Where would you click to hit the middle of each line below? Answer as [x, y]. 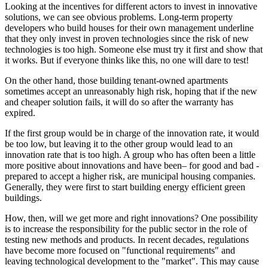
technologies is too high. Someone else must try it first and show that [134, 49]
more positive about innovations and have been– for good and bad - [132, 165]
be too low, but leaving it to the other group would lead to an [119, 144]
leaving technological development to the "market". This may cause [132, 261]
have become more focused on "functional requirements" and [120, 250]
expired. [20, 112]
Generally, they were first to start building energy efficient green [125, 187]
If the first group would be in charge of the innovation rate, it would [132, 133]
